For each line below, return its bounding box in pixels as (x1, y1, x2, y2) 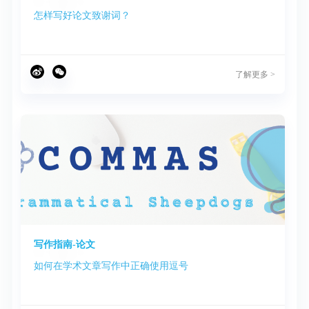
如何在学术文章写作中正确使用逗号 (34, 261, 189, 272)
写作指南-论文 (34, 239, 96, 250)
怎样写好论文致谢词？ (34, 10, 131, 21)
